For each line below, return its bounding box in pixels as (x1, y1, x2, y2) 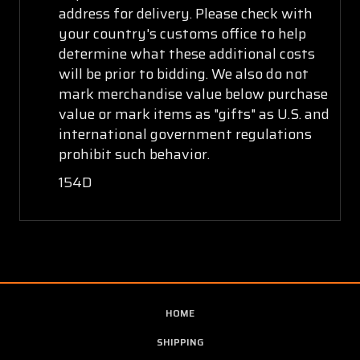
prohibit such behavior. (58, 142, 210, 166)
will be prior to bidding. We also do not (58, 62, 309, 85)
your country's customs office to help (58, 22, 306, 45)
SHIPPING (156, 333, 204, 350)
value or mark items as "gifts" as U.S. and (58, 102, 329, 125)
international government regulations (58, 122, 312, 145)
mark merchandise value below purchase (58, 82, 328, 105)
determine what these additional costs (58, 42, 315, 65)
